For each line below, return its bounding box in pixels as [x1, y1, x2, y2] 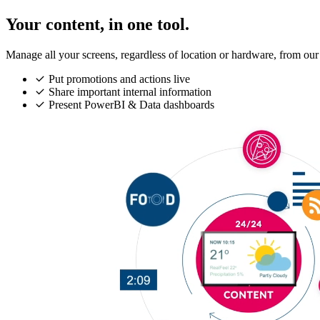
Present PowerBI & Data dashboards [49, 99, 214, 111]
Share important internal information [49, 86, 211, 99]
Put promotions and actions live [49, 73, 190, 86]
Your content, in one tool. [6, 15, 189, 34]
